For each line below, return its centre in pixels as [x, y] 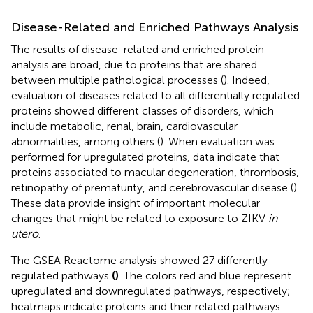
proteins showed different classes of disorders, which [143, 110]
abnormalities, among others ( [86, 141]
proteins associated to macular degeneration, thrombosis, [155, 172]
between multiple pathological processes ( [117, 80]
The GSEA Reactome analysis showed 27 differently [139, 260]
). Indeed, [247, 80]
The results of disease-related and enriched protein [138, 49]
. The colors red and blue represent [205, 275]
